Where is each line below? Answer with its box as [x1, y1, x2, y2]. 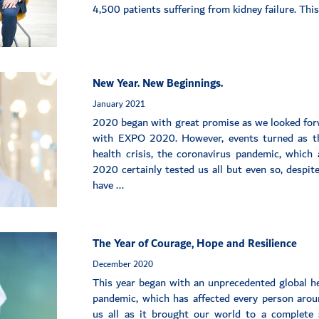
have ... [93, 176, 125, 196]
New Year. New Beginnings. [93, 74, 224, 94]
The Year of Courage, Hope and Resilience [93, 234, 298, 254]
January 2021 [93, 96, 146, 113]
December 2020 [93, 256, 154, 273]
